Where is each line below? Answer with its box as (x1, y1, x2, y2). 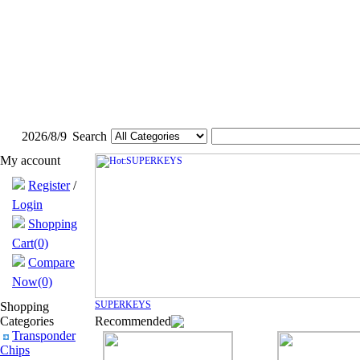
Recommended (95, 314, 171, 328)
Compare (28, 256, 75, 269)
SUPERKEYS (95, 299, 151, 310)
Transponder (12, 329, 76, 342)
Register (28, 178, 70, 192)
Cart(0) (12, 236, 48, 250)
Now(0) (12, 275, 52, 288)
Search (72, 129, 107, 143)
